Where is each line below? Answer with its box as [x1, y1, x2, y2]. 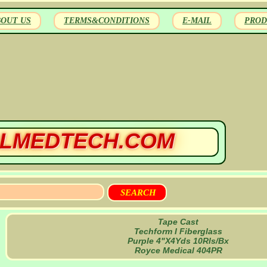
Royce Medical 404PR [134, 246, 222, 255]
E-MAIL [182, 16, 212, 25]
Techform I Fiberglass [134, 226, 222, 236]
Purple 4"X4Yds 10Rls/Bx [128, 236, 229, 246]
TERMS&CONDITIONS [64, 16, 150, 25]
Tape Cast [158, 217, 198, 226]
